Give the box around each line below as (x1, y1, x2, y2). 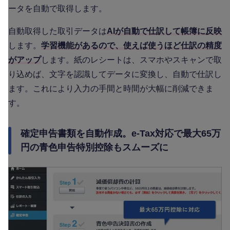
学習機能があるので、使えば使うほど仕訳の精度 (41, 41, 222, 50)
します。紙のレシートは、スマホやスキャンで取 (41, 55, 222, 65)
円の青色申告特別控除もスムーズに (21, 142, 168, 153)
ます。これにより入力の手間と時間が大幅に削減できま (8, 84, 214, 93)
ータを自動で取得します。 (8, 4, 107, 13)
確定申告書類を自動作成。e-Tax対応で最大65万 (21, 128, 221, 139)
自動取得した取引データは (8, 27, 107, 36)
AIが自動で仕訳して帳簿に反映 (107, 27, 222, 36)
